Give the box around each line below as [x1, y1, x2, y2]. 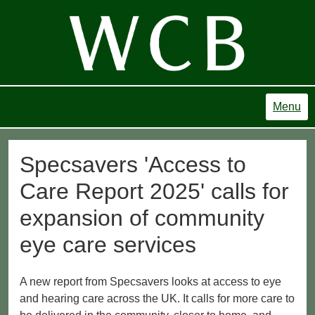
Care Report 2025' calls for [20, 179, 289, 205]
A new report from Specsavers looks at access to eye [20, 275, 281, 288]
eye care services [20, 232, 196, 258]
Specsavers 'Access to [20, 152, 246, 178]
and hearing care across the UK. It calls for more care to [20, 292, 295, 304]
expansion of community [20, 205, 264, 231]
